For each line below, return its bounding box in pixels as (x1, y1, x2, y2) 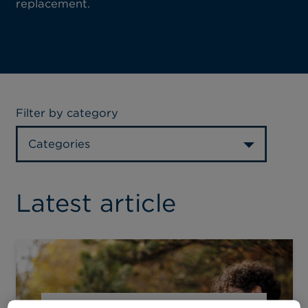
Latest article (15, 188, 176, 219)
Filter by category (15, 105, 118, 120)
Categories (27, 137, 90, 151)
